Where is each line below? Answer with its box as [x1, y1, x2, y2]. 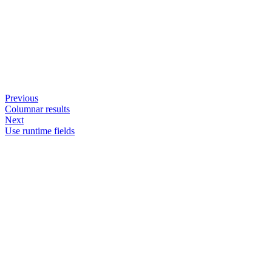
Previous [5, 93, 38, 103]
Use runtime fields [5, 126, 75, 136]
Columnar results [5, 104, 70, 114]
